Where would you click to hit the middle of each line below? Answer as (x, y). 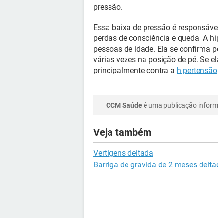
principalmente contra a (135, 70)
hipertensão (197, 70)
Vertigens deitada (123, 153)
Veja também (122, 132)
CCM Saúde (124, 105)
